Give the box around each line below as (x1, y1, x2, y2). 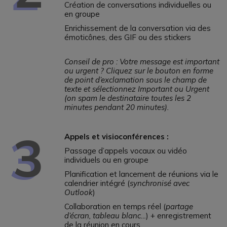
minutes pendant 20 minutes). (64, 102, 169, 112)
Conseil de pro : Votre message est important (64, 57, 219, 67)
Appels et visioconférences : (64, 132, 169, 142)
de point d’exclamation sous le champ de (64, 75, 207, 85)
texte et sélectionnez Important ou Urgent (64, 84, 209, 94)
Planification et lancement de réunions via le (64, 169, 218, 179)
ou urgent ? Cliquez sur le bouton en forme (64, 66, 213, 76)
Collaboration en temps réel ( (64, 202, 166, 212)
